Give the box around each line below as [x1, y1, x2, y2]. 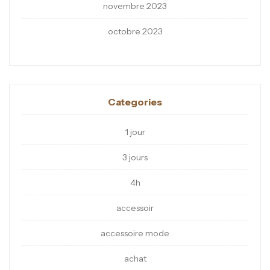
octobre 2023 [107, 26, 163, 37]
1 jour [125, 127, 145, 138]
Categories [108, 96, 162, 108]
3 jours [122, 152, 148, 163]
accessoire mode [101, 228, 169, 239]
